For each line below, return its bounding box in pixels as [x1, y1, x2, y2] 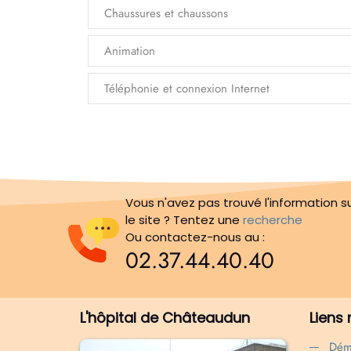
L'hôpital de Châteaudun [80, 307, 250, 327]
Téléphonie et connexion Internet [104, 79, 270, 97]
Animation [104, 42, 155, 60]
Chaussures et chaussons [104, 4, 228, 22]
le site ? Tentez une [125, 211, 243, 228]
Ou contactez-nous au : [125, 228, 265, 245]
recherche [242, 211, 302, 228]
